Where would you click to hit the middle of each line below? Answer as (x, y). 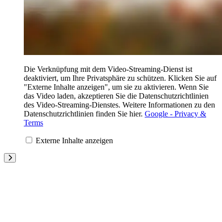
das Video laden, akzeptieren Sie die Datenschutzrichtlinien (116, 96)
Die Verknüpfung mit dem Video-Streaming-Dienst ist (108, 69)
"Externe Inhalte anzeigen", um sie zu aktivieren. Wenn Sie (116, 87)
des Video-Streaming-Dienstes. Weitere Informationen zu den (119, 105)
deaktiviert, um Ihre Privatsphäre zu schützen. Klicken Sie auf (120, 78)
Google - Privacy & (175, 113)
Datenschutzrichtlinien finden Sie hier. (84, 113)
